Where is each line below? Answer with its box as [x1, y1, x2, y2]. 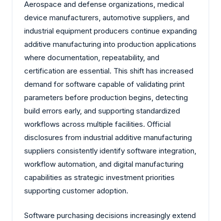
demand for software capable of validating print [24, 79, 184, 89]
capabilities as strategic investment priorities [24, 173, 175, 183]
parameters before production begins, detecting [24, 93, 188, 103]
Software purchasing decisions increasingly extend [24, 210, 196, 220]
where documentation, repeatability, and [24, 53, 159, 63]
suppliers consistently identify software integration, [24, 146, 196, 156]
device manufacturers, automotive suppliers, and [24, 13, 189, 23]
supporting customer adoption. [24, 186, 128, 196]
